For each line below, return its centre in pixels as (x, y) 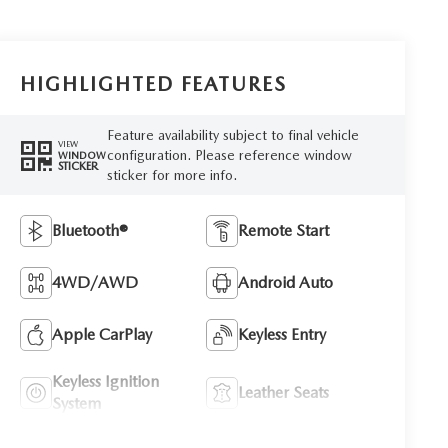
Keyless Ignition (106, 382)
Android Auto (286, 283)
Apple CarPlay (102, 335)
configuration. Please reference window (229, 155)
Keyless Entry (282, 335)
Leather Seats (284, 393)
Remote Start (284, 231)
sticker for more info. (171, 175)
